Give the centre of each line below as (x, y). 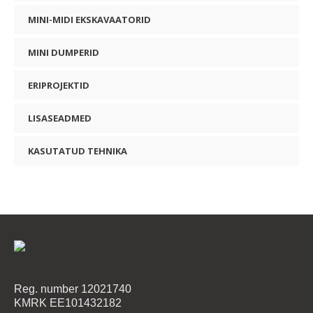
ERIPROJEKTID (59, 86)
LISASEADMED (60, 118)
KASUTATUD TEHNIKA (78, 151)
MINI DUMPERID (64, 53)
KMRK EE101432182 (68, 303)
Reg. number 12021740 (73, 289)
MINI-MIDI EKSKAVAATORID (89, 20)
